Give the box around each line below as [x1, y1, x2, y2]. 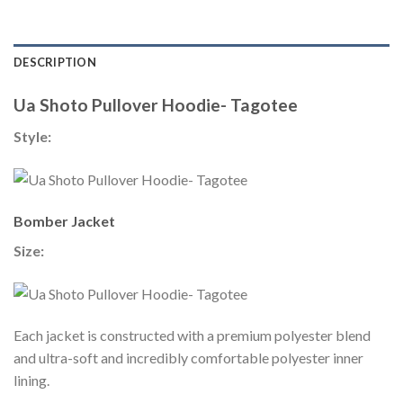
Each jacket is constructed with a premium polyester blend [13, 327, 371, 345]
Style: [13, 128, 54, 146]
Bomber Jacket [13, 212, 115, 230]
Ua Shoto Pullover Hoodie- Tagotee [13, 94, 298, 116]
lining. [13, 372, 49, 390]
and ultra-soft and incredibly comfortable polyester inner [13, 349, 363, 367]
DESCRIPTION [13, 55, 96, 70]
